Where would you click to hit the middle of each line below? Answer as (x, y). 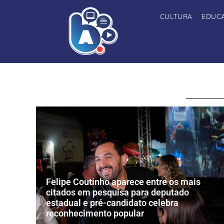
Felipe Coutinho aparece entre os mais (123, 182)
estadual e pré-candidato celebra (112, 203)
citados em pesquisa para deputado (117, 192)
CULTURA (176, 16)
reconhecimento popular (95, 213)
